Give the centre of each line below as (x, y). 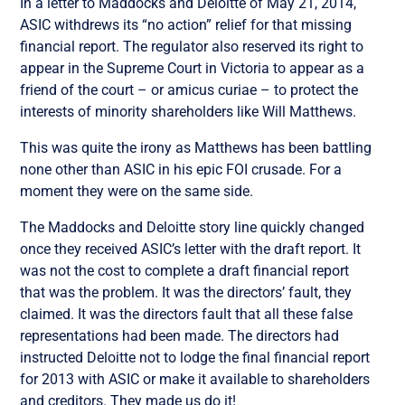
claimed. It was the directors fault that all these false (187, 314)
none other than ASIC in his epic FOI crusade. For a (181, 169)
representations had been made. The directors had (180, 335)
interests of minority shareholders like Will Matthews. (188, 111)
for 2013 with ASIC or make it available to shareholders (195, 379)
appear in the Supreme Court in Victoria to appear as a (193, 68)
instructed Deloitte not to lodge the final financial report (195, 357)
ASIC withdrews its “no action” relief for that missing (186, 24)
